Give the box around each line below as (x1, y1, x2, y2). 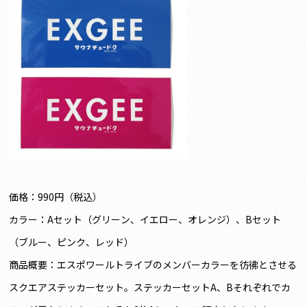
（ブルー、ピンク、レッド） (9, 234, 134, 249)
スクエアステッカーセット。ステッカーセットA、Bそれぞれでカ (9, 280, 291, 294)
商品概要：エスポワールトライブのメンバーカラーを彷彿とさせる (9, 257, 297, 271)
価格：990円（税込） (9, 189, 103, 204)
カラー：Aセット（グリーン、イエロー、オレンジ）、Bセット (9, 212, 282, 226)
